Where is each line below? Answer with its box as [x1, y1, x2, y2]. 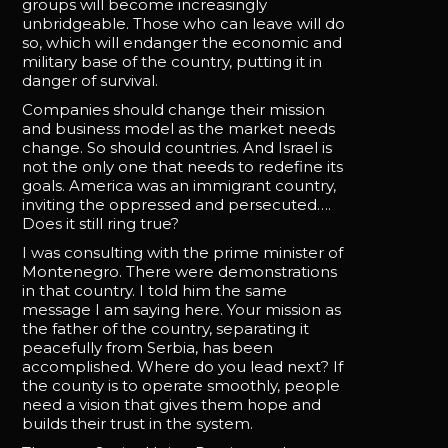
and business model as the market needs [22, 118, 336, 138]
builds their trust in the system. [22, 413, 254, 433]
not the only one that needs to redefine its [22, 156, 344, 176]
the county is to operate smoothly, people [22, 375, 341, 395]
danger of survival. [22, 70, 159, 90]
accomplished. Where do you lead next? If [22, 356, 344, 376]
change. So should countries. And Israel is [22, 137, 333, 157]
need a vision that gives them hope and [22, 394, 322, 414]
